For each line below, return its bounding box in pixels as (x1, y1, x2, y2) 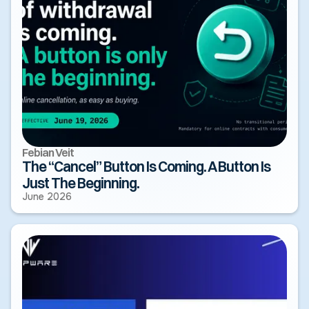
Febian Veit (22, 145, 74, 159)
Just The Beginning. (22, 174, 139, 192)
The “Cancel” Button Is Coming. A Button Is (22, 157, 270, 175)
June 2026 (22, 190, 72, 203)
